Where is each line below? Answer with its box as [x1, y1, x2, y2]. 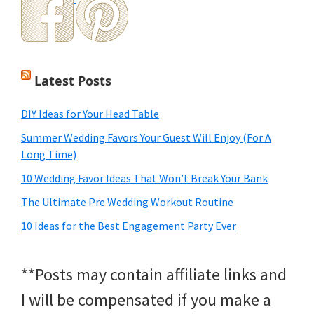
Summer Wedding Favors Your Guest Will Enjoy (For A [21, 130, 271, 145]
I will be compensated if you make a [21, 289, 271, 311]
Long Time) [21, 147, 76, 162]
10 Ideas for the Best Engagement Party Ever [21, 219, 236, 233]
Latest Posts [34, 72, 111, 90]
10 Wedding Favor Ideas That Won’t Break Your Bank [21, 171, 268, 186]
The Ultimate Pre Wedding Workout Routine [21, 195, 233, 210]
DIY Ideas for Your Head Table [21, 107, 159, 121]
